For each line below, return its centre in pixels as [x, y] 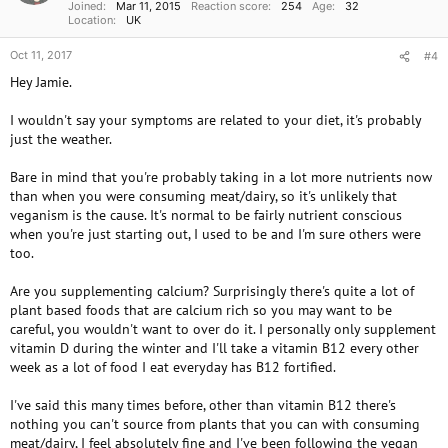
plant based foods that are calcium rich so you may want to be [201, 310]
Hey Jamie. [41, 82]
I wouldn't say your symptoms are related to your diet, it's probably [215, 120]
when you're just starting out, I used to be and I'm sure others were [215, 234]
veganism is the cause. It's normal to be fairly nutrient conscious [206, 215]
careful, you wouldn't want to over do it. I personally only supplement [223, 329]
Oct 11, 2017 [41, 55]
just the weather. [61, 139]
